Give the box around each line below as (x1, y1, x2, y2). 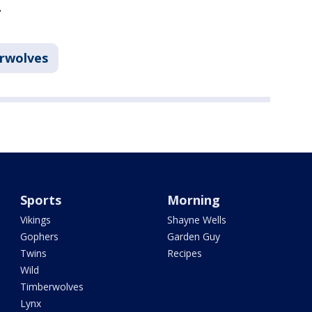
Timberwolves (20, 280, 84, 294)
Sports (20, 192, 62, 209)
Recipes (166, 247, 202, 260)
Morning (166, 192, 220, 209)
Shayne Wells (166, 213, 226, 227)
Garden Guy (166, 230, 220, 244)
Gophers (20, 230, 59, 244)
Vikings (20, 213, 52, 227)
